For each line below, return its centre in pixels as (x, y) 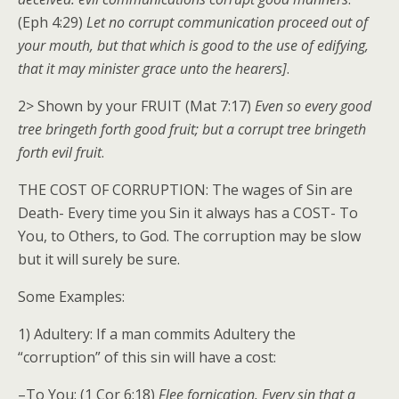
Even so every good (313, 106)
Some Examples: (71, 297)
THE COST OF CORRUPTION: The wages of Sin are (185, 190)
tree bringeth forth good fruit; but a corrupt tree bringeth (192, 130)
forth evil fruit (60, 153)
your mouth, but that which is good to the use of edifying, (193, 46)
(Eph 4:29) (52, 23)
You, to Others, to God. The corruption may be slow (189, 236)
